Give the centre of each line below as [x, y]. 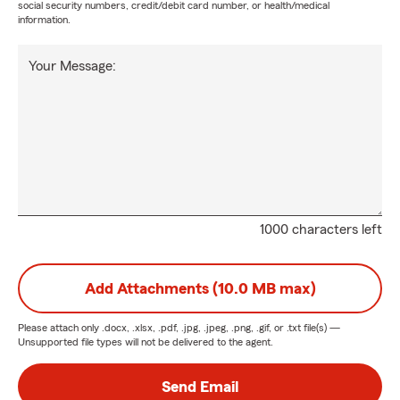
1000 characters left [321, 229]
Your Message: [72, 66]
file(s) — [321, 328]
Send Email [200, 387]
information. [44, 20]
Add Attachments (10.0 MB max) [200, 288]
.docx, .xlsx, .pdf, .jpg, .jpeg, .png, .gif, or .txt [201, 328]
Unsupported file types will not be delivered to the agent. [146, 342]
